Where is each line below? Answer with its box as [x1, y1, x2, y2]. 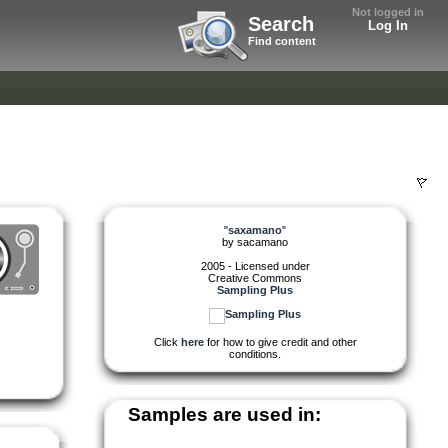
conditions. [229, 347, 281, 360]
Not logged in [352, 6, 424, 18]
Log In [368, 18, 408, 33]
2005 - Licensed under [200, 259, 310, 272]
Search [248, 13, 314, 35]
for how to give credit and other [203, 335, 357, 348]
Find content [248, 35, 316, 47]
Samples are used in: [128, 403, 321, 425]
